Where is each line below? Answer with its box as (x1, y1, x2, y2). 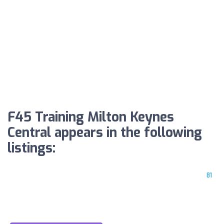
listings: (7, 139, 55, 157)
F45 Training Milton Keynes (7, 108, 174, 126)
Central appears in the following (7, 124, 202, 141)
